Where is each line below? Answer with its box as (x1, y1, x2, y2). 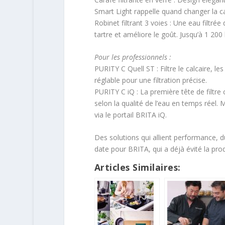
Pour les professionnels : (94, 52, 171, 62)
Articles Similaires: (94, 161, 181, 174)
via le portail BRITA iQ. (94, 110, 167, 120)
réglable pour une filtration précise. (94, 75, 207, 85)
